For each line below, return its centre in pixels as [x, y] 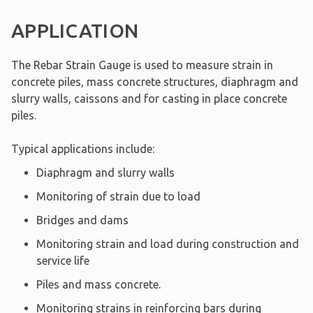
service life [63, 260]
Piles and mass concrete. [99, 284]
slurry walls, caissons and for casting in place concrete [149, 98]
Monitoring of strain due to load [118, 196]
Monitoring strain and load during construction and [168, 243]
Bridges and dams [82, 220]
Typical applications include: [83, 148]
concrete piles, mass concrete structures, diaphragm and [155, 81]
